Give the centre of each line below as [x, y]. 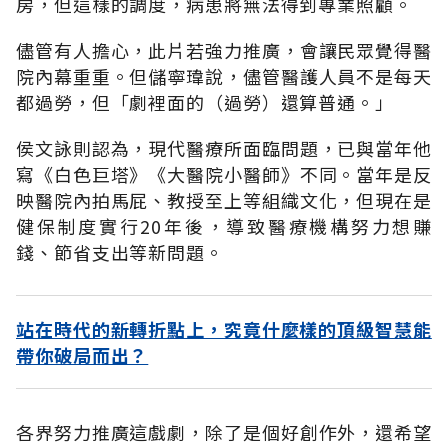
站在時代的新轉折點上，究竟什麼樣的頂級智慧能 [224, 328]
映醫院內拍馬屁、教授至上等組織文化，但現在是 [224, 199]
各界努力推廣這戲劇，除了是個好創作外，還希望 [224, 431]
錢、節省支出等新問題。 [120, 251]
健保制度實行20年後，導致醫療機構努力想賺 [224, 225]
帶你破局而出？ [82, 354]
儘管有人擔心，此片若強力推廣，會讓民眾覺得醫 [224, 49]
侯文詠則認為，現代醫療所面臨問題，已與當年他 [224, 147]
